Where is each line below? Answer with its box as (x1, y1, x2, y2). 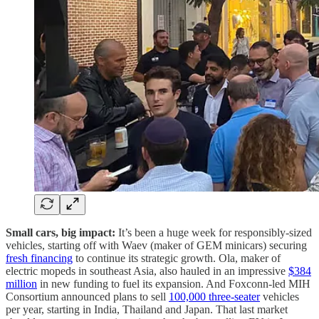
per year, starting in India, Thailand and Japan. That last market (6, 303, 288, 315)
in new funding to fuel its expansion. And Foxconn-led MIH (37, 277, 310, 290)
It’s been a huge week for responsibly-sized (118, 226, 312, 239)
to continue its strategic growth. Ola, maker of (73, 251, 281, 264)
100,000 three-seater (169, 290, 260, 303)
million (6, 277, 37, 290)
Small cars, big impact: (6, 226, 118, 239)
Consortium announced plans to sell (6, 290, 169, 303)
